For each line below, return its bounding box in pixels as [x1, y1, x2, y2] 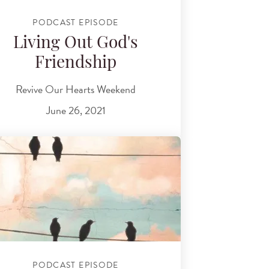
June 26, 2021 [46, 102, 106, 119]
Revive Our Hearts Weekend [16, 80, 136, 97]
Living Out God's [13, 35, 138, 53]
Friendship [35, 55, 116, 73]
